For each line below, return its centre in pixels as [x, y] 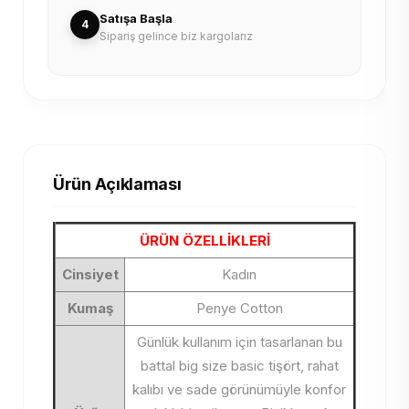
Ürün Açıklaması [117, 184]
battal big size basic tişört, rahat [239, 366]
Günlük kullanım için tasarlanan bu [239, 342]
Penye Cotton [239, 308]
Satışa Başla [136, 18]
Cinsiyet [90, 274]
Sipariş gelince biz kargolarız [176, 36]
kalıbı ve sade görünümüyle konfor [239, 389]
